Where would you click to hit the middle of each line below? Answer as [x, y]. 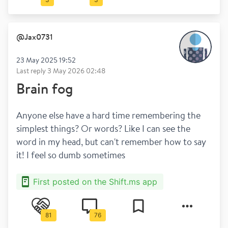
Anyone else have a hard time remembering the [108, 115]
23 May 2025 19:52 [46, 60]
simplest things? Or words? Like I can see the [103, 128]
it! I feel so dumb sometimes [71, 155]
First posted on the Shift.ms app [95, 182]
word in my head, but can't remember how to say [111, 141]
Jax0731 [39, 37]
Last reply [32, 71]
